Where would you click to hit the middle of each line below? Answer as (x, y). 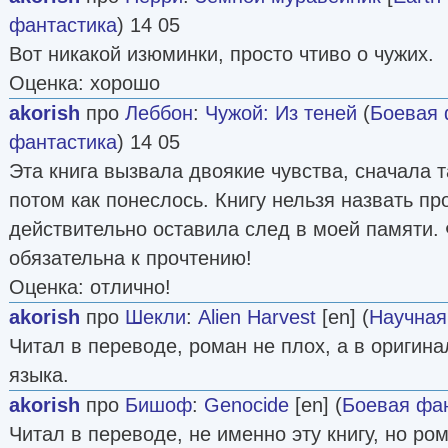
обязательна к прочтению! (130, 257)
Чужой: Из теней (281, 112)
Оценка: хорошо (84, 82)
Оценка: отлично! (90, 286)
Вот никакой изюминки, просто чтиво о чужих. (221, 53)
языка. (39, 374)
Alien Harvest (257, 316)
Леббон (159, 112)
